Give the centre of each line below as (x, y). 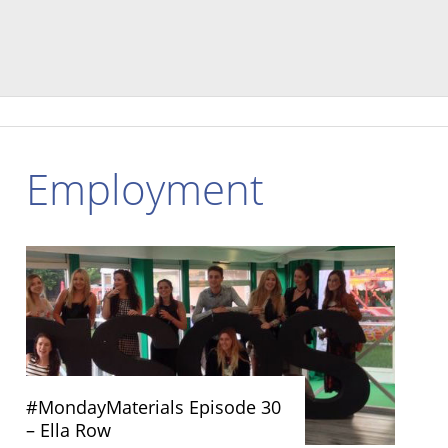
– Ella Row (68, 430)
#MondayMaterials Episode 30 (153, 407)
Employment (145, 188)
